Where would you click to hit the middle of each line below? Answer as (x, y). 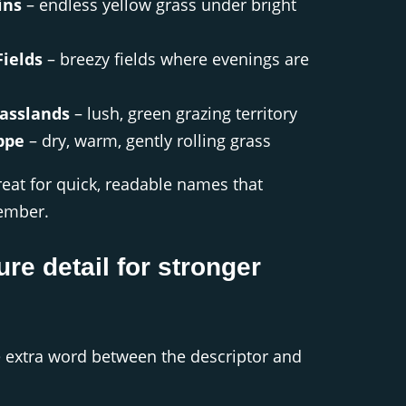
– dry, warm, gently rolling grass (148, 140)
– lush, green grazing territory (184, 113)
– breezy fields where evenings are (176, 58)
